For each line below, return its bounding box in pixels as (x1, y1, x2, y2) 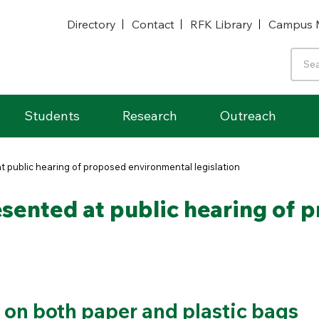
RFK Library (190, 16, 253, 31)
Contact (132, 16, 174, 31)
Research (122, 108, 177, 124)
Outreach (220, 108, 276, 124)
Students (24, 108, 80, 124)
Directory (67, 16, 116, 31)
